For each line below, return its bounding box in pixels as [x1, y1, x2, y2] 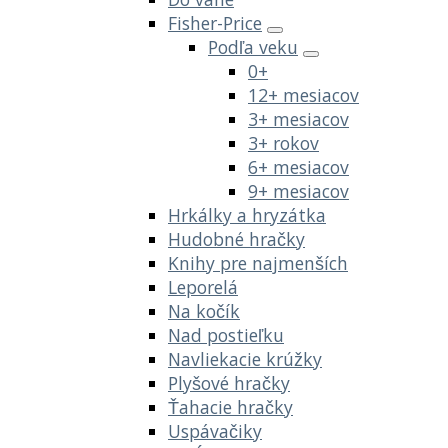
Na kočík [168, 298, 240, 323]
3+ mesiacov [248, 106, 349, 131]
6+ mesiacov [248, 154, 349, 179]
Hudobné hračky [168, 226, 305, 251]
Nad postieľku [168, 322, 284, 347]
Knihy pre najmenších [168, 250, 348, 275]
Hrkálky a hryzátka [168, 202, 326, 227]
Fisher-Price [168, 10, 262, 35]
